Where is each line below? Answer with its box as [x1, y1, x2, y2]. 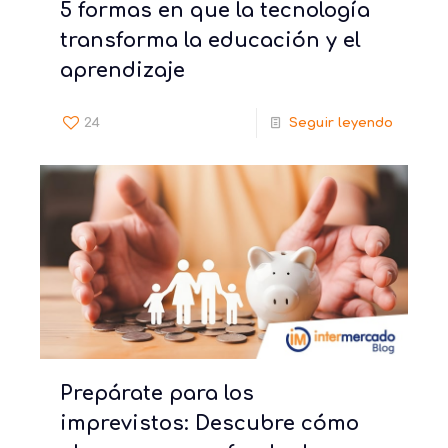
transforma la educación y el [60, 29, 361, 53]
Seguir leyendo [289, 116, 393, 131]
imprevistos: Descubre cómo [60, 411, 359, 435]
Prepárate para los [60, 381, 254, 405]
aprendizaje [60, 59, 185, 83]
